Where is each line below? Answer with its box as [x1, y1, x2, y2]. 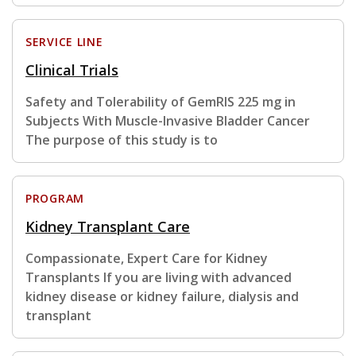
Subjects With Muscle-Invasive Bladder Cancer [25, 112, 310, 130]
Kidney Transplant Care [25, 217, 190, 237]
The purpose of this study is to [25, 131, 218, 149]
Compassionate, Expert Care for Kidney [25, 250, 268, 268]
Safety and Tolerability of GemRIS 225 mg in [25, 93, 296, 111]
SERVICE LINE [25, 34, 103, 50]
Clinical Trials [25, 60, 118, 80]
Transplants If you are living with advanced [25, 269, 292, 287]
